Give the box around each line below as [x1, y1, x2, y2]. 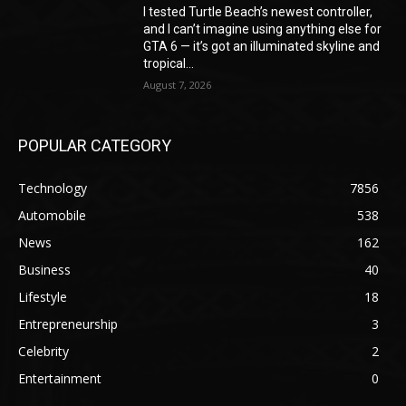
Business [18, 261, 71, 279]
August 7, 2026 [143, 78, 212, 92]
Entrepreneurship [18, 315, 118, 333]
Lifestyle [18, 288, 67, 306]
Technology [18, 179, 87, 198]
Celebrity [18, 343, 69, 361]
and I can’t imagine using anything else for [143, 22, 382, 37]
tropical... [143, 56, 195, 72]
